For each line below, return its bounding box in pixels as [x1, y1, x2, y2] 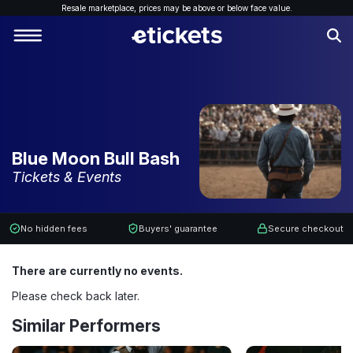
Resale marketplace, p [61, 3, 143, 13]
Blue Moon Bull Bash [12, 148, 180, 169]
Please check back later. [12, 289, 139, 303]
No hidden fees [20, 223, 87, 234]
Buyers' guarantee [138, 223, 217, 234]
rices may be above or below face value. [143, 3, 292, 13]
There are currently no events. [12, 264, 183, 277]
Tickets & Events [12, 169, 121, 185]
